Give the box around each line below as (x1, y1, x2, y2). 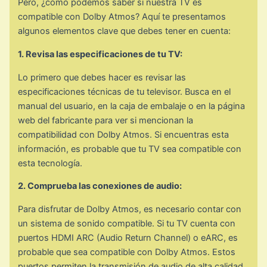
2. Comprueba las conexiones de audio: (18, 181, 182, 192)
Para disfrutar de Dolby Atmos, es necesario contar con (18, 203, 242, 215)
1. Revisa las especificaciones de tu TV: (18, 49, 183, 60)
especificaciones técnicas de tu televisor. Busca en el (18, 86, 231, 97)
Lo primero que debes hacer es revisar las (18, 72, 187, 83)
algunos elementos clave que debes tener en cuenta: (18, 26, 231, 37)
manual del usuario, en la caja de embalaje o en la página (18, 100, 246, 111)
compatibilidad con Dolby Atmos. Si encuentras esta (18, 129, 229, 140)
